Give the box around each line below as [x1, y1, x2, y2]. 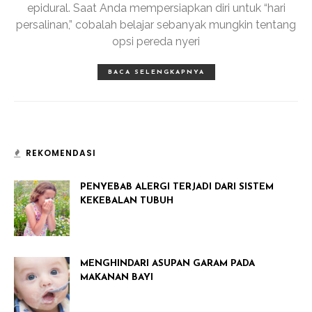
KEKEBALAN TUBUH [80, 196, 173, 205]
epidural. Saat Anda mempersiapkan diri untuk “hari [26, 1, 286, 15]
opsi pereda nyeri [112, 35, 200, 48]
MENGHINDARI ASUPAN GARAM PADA [80, 259, 255, 268]
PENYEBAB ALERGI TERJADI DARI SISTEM [80, 182, 274, 192]
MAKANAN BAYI [80, 273, 153, 282]
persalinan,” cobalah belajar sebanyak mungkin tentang [16, 18, 296, 31]
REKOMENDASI [26, 147, 96, 159]
